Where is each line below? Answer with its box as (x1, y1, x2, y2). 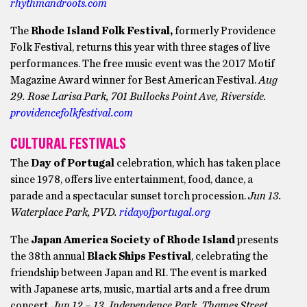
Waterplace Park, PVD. (10, 207, 119, 218)
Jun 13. (248, 191, 282, 201)
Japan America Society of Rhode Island (31, 234, 235, 245)
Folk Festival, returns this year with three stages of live (10, 42, 270, 53)
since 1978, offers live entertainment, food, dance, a (10, 174, 253, 185)
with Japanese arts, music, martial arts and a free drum (10, 284, 270, 295)
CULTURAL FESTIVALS (10, 134, 126, 153)
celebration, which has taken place (114, 158, 280, 169)
